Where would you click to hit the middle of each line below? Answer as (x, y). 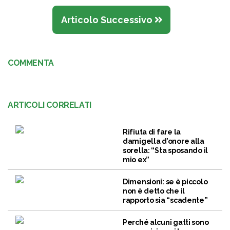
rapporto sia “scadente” (165, 200)
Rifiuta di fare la (152, 132)
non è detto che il (154, 191)
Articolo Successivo (108, 20)
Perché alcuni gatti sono (166, 223)
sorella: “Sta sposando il (166, 151)
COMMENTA (31, 63)
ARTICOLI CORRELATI (50, 105)
